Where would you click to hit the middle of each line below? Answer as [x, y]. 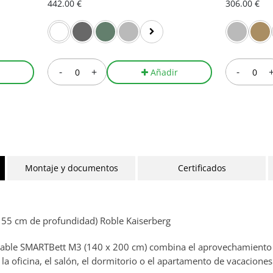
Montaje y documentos [71, 168]
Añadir [164, 72]
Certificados [202, 168]
